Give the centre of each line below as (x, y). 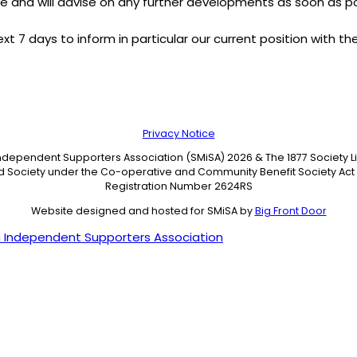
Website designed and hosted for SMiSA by (143, 210)
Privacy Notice (178, 133)
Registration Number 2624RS (178, 186)
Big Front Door (290, 210)
